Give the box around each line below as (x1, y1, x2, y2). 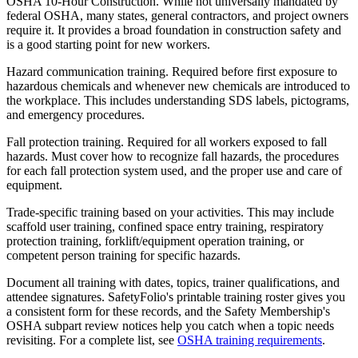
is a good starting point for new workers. (6, 38, 210, 52)
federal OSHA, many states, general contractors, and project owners (6, 9, 348, 23)
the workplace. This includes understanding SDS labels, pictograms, (6, 93, 349, 108)
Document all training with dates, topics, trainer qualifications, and (6, 276, 340, 290)
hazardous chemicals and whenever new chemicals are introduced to (6, 79, 350, 93)
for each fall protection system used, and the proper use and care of (6, 164, 342, 178)
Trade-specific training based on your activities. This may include (6, 205, 334, 220)
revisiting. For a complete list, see (6, 333, 177, 348)
